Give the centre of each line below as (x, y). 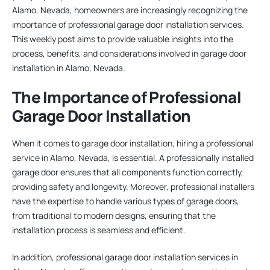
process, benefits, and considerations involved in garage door (129, 53)
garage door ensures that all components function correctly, (128, 172)
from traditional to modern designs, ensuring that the (114, 215)
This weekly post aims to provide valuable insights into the (123, 39)
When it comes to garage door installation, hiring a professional (133, 143)
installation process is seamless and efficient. (99, 230)
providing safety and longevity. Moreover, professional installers (133, 186)
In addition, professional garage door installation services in (125, 257)
